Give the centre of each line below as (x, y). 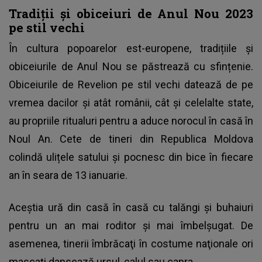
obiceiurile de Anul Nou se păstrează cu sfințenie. (131, 66)
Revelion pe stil (114, 84)
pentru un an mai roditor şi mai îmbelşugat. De (131, 225)
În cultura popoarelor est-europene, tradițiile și (131, 48)
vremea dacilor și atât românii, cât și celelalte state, (131, 102)
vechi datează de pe (202, 84)
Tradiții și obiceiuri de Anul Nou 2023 (131, 13)
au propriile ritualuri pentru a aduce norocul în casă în (131, 120)
